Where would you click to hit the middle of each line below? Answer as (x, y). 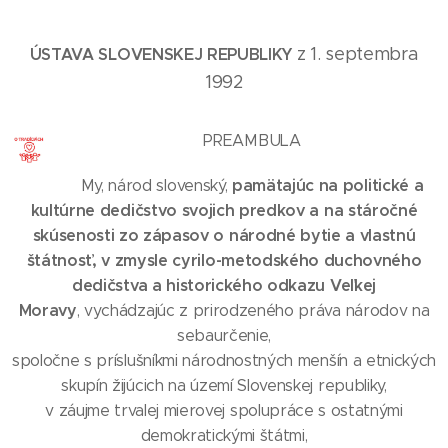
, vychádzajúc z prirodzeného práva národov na (253, 310)
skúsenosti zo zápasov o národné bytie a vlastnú (224, 235)
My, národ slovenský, (156, 185)
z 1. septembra (357, 53)
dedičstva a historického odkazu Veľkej (224, 285)
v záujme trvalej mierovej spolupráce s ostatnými (224, 410)
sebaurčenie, (224, 335)
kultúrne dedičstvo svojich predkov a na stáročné (224, 210)
